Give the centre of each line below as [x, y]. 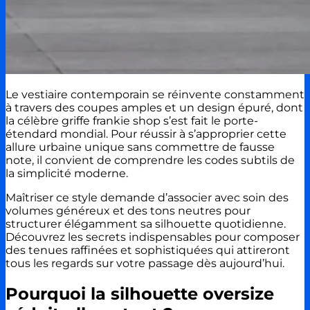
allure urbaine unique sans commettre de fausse [140, 147]
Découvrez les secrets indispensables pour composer [153, 237]
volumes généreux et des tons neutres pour [128, 210]
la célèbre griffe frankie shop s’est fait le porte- [132, 120]
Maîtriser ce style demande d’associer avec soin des [147, 197]
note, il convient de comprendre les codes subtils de [150, 160]
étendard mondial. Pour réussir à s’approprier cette [146, 134]
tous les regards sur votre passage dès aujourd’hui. [145, 263]
